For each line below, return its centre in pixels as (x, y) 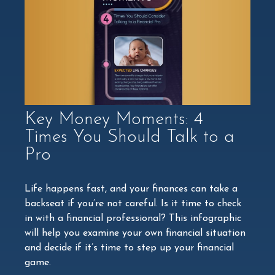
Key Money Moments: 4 (114, 119)
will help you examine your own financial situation (135, 233)
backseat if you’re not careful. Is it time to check (133, 203)
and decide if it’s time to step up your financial (129, 248)
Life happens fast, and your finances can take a (131, 189)
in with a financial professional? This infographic (133, 218)
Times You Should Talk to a (130, 137)
